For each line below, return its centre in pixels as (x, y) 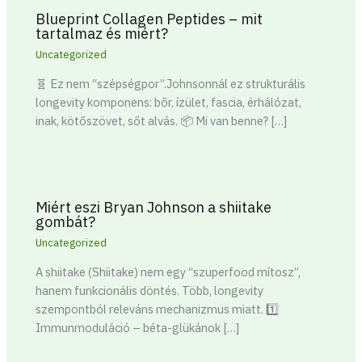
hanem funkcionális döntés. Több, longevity (150, 290)
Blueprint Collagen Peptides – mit (149, 19)
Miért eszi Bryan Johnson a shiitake (154, 206)
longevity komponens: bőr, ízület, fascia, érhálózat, (169, 102)
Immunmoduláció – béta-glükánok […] (138, 327)
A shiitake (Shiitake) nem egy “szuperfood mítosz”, (168, 271)
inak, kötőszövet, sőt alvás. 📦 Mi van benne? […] (162, 120)
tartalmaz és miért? (102, 34)
